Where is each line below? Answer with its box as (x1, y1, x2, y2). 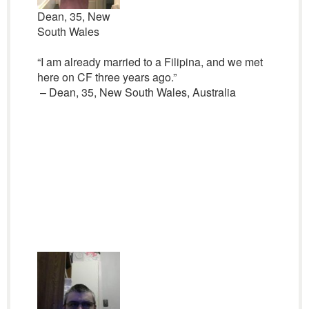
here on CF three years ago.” (37, 69, 177, 85)
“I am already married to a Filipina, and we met (37, 54, 263, 70)
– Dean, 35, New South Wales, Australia (37, 84, 236, 100)
